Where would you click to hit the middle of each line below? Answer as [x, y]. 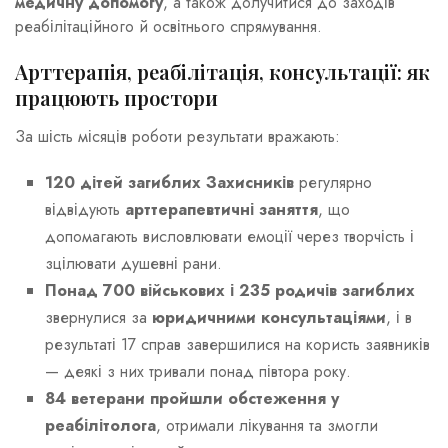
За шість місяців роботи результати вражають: [177, 137]
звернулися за [98, 318]
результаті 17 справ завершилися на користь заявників [237, 345]
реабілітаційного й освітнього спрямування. [168, 26]
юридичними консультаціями [269, 318]
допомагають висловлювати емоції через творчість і [229, 237]
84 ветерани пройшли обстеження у [192, 399]
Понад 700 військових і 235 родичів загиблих [230, 291]
